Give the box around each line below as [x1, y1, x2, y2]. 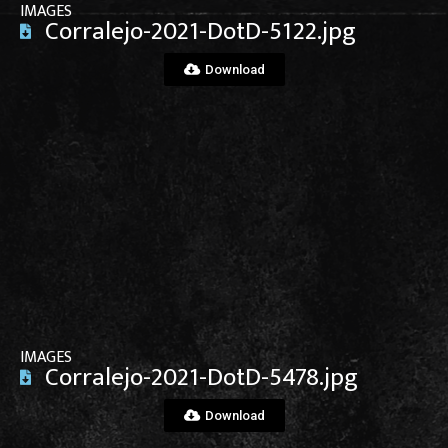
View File [182, 224, 266, 260]
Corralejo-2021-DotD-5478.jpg [44, 357, 358, 399]
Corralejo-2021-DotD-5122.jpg [44, 10, 356, 52]
